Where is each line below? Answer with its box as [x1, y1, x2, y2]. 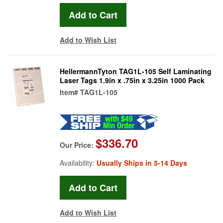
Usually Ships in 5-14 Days [97, 157, 187, 168]
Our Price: [60, 139, 96, 150]
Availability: [60, 157, 97, 168]
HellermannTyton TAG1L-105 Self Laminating [60, 66, 212, 76]
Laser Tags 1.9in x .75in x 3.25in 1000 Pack [60, 75, 205, 85]
